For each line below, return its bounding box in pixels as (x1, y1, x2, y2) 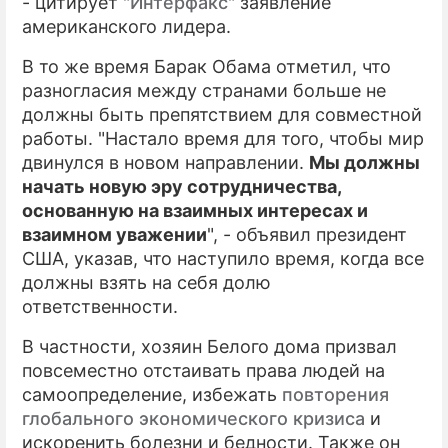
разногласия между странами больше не (22, 80, 386, 101)
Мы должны (309, 152, 420, 173)
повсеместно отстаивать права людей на (22, 360, 385, 381)
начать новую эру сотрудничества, (22, 176, 341, 197)
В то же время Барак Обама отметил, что (22, 56, 391, 77)
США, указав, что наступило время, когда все (22, 248, 424, 269)
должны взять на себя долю (22, 272, 271, 293)
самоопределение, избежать (22, 384, 282, 405)
